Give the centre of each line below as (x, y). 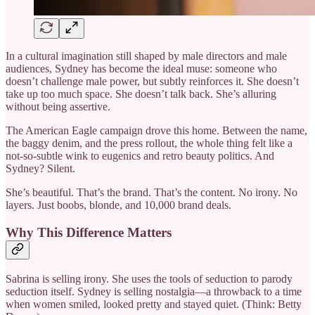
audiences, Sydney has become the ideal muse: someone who (141, 69)
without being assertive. (58, 107)
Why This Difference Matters (89, 233)
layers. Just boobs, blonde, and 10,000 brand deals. (118, 205)
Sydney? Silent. (40, 169)
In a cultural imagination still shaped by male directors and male (146, 56)
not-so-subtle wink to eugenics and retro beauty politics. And (140, 156)
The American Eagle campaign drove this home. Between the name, (156, 131)
